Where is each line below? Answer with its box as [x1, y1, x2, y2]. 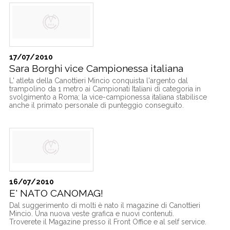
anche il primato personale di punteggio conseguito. [9, 101, 184, 109]
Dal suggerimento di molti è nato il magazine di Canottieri [9, 201, 200, 210]
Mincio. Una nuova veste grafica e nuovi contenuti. [9, 209, 174, 218]
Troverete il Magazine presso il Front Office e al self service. [9, 218, 206, 226]
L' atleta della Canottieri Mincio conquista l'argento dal [9, 76, 188, 85]
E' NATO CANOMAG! [9, 187, 103, 200]
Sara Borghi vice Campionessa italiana [9, 62, 183, 74]
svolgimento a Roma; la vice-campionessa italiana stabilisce [9, 92, 207, 101]
